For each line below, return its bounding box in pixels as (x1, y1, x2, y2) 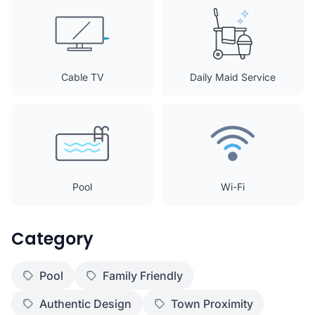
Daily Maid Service (190, 71, 276, 83)
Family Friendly (103, 269, 183, 283)
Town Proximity (171, 297, 253, 311)
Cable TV (60, 71, 104, 83)
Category (11, 227, 94, 250)
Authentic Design (39, 297, 131, 311)
